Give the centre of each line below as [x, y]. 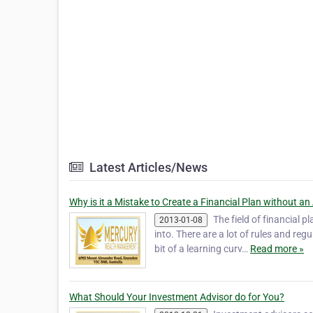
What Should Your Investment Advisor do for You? [177, 297]
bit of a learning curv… [202, 249]
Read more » [277, 249]
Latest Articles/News [147, 167]
